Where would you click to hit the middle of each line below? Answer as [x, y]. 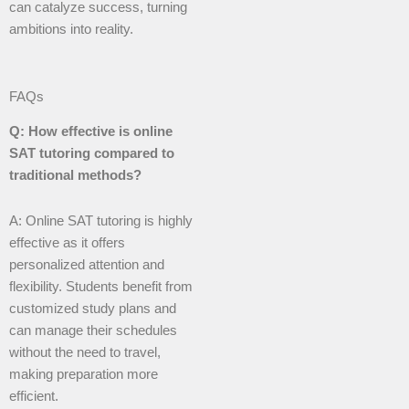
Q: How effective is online [91, 131]
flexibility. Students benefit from [101, 286]
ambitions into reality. [71, 29]
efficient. [34, 396]
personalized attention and [87, 264]
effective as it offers [67, 242]
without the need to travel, [85, 352]
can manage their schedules [93, 330]
